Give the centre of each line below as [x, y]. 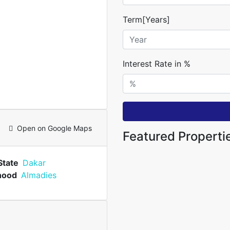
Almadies [39, 175]
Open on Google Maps [54, 128]
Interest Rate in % [157, 64]
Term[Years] [146, 20]
